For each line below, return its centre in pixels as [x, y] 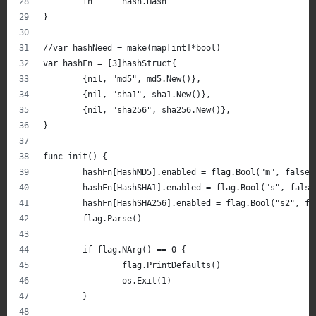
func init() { [75, 156]
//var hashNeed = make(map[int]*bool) [132, 48]
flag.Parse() [112, 218]
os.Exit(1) [147, 280]
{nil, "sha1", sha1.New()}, [147, 94]
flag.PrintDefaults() [171, 265]
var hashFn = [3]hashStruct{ [110, 63]
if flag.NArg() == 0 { [134, 249]
